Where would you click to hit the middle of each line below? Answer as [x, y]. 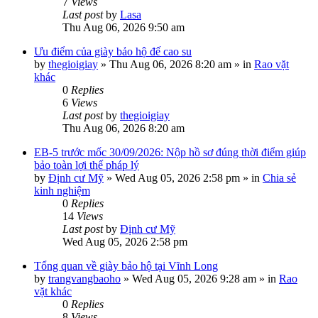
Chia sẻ [279, 178]
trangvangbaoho [84, 279]
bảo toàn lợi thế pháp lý [87, 165]
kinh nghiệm [62, 191]
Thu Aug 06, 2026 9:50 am [124, 27]
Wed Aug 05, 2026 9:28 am [194, 279]
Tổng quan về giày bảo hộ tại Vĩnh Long [126, 266]
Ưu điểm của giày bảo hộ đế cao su [113, 51]
